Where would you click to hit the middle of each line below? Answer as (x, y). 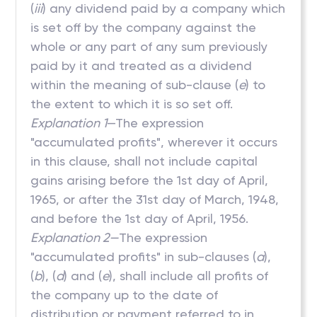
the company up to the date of (125, 295)
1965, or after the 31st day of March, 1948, (155, 199)
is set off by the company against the (144, 27)
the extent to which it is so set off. (132, 104)
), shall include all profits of (189, 276)
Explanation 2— (75, 237)
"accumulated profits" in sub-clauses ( (144, 257)
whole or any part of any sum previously (149, 46)
